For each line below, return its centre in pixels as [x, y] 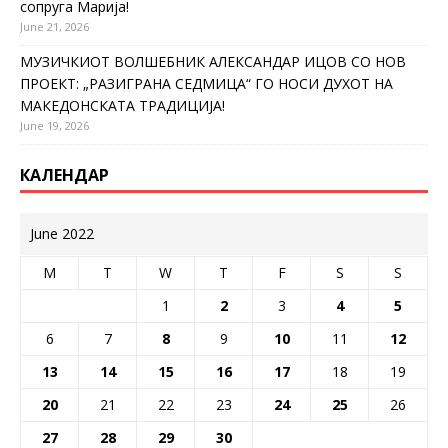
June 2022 [62, 233]
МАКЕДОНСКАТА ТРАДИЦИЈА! [122, 105]
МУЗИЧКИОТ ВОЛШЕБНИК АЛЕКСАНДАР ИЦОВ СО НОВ [213, 61]
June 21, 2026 [54, 26]
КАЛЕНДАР [64, 174]
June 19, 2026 [54, 125]
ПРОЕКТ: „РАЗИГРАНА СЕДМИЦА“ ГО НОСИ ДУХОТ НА [206, 83]
